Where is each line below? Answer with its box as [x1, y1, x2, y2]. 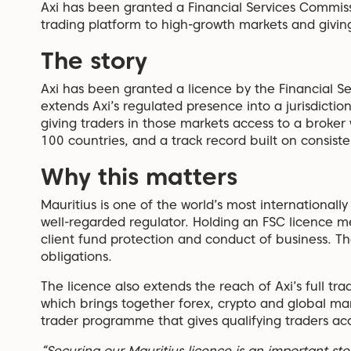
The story [41, 46, 147, 75]
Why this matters [41, 162, 237, 191]
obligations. [41, 249, 112, 265]
